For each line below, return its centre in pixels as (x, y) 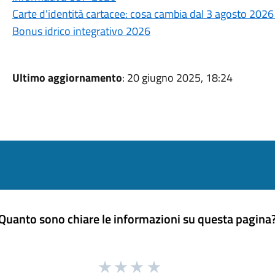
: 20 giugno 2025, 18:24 (177, 78)
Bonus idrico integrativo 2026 (81, 31)
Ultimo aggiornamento (67, 78)
